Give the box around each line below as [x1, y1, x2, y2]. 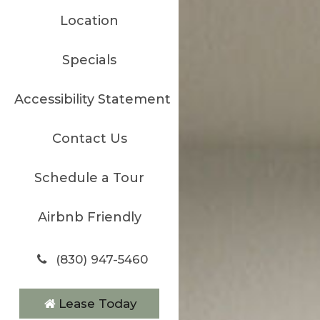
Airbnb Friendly [37, 209, 141, 225]
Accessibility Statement [14, 91, 171, 107]
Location [60, 12, 119, 29]
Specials [62, 51, 116, 68]
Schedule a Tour [34, 169, 144, 186]
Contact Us [51, 130, 127, 146]
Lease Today [58, 296, 137, 311]
